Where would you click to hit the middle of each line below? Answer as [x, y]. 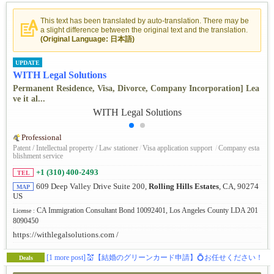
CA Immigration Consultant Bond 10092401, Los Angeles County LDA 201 [147, 211]
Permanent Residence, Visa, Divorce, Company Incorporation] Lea [136, 89]
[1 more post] [66, 257]
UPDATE [28, 63]
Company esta [239, 148]
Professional [42, 138]
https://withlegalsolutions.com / [66, 235]
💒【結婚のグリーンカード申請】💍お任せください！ [175, 257]
